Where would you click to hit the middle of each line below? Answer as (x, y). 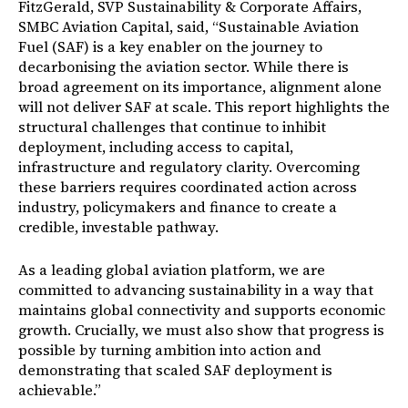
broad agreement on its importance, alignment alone (200, 87)
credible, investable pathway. (118, 227)
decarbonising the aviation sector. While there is (184, 66)
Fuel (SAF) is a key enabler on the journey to (170, 46)
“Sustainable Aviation (284, 26)
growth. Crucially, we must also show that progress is (201, 330)
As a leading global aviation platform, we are (172, 270)
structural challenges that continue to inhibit (172, 127)
